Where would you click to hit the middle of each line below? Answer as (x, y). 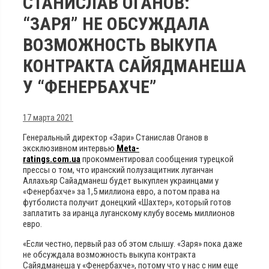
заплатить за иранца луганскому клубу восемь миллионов (129, 213)
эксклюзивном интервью (70, 148)
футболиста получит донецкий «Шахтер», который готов (127, 202)
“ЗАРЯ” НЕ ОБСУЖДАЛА (116, 23)
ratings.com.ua (52, 159)
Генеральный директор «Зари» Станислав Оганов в (116, 137)
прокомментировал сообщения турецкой (157, 159)
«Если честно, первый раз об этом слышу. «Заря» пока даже (133, 243)
